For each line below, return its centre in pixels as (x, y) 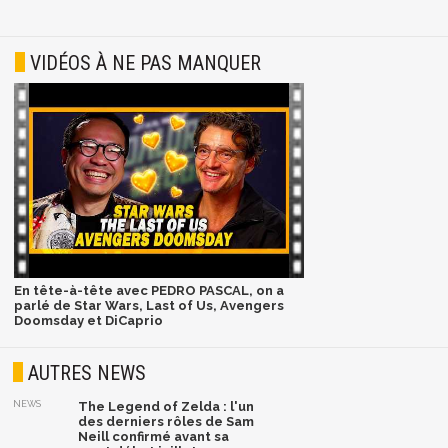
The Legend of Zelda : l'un (166, 406)
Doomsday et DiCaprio (88, 321)
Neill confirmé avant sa (154, 436)
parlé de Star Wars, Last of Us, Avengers (148, 306)
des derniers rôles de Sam (166, 421)
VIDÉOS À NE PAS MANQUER (145, 62)
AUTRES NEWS (87, 372)
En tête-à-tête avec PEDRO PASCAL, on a (148, 291)
